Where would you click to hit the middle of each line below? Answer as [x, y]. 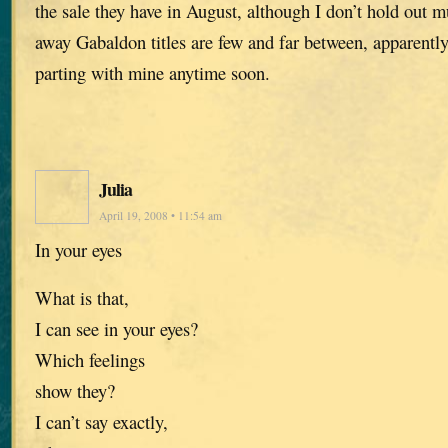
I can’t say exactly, [101, 422]
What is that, [82, 298]
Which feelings [90, 360]
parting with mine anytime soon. [152, 73]
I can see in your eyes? [116, 329]
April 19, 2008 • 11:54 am [160, 216]
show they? [75, 391]
